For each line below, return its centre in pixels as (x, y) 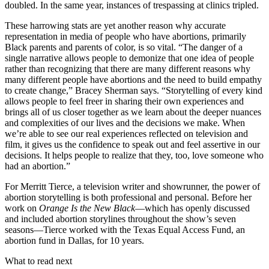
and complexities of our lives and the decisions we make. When (125, 123)
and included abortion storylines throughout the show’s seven (120, 219)
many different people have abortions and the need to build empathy (133, 80)
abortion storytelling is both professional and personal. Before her (128, 198)
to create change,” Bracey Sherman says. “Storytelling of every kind (134, 91)
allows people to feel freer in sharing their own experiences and (124, 101)
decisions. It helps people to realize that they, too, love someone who (134, 156)
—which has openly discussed (192, 208)
